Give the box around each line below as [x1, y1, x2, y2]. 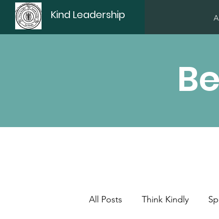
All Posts [89, 194, 122, 205]
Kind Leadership [51, 8, 126, 22]
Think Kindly [142, 194, 189, 205]
